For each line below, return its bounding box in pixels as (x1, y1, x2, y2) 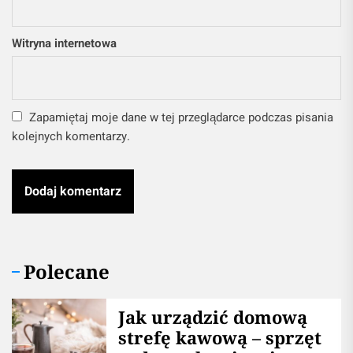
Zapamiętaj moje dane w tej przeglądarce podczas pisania (29, 109, 333, 127)
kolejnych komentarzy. (12, 128, 130, 146)
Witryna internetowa (12, 35, 117, 53)
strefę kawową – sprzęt (118, 325, 321, 350)
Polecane (24, 258, 110, 285)
